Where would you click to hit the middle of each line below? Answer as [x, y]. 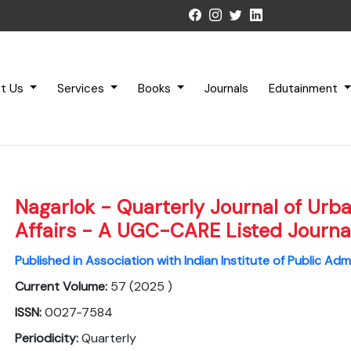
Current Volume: [63, 287]
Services [83, 88]
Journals [226, 88]
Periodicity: [49, 338]
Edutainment [304, 88]
